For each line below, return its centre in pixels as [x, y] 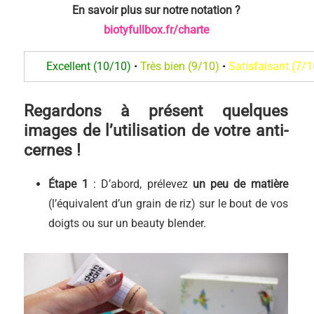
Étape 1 [68, 184]
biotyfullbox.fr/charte [156, 30]
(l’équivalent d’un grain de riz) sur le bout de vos [168, 204]
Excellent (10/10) [88, 66]
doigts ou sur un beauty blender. [128, 223]
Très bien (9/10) [179, 66]
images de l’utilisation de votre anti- [156, 131]
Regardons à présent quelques [156, 111]
